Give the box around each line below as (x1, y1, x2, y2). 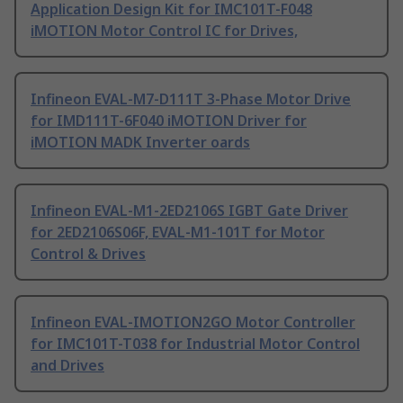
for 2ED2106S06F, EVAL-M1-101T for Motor (31, 222, 325, 243)
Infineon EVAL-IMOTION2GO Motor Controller (31, 312, 355, 333)
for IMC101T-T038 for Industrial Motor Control (31, 334, 360, 354)
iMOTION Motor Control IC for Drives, (31, 21, 298, 41)
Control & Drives (31, 244, 146, 264)
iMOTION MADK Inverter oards (31, 132, 250, 153)
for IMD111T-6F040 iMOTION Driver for (31, 111, 307, 131)
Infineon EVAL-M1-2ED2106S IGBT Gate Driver (31, 201, 348, 221)
